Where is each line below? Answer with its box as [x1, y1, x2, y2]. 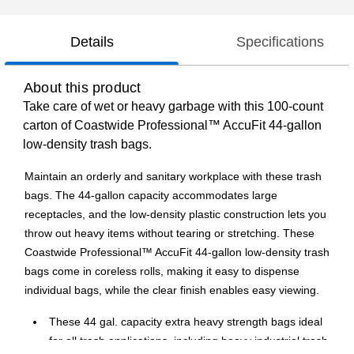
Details [70, 34, 114, 51]
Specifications [235, 34, 324, 51]
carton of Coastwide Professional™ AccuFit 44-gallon [23, 119, 322, 133]
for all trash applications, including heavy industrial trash [49, 334, 328, 348]
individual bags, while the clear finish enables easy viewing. [24, 284, 319, 297]
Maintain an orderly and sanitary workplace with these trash [24, 170, 322, 183]
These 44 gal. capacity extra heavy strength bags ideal [49, 315, 322, 329]
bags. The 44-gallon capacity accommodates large [24, 189, 277, 202]
